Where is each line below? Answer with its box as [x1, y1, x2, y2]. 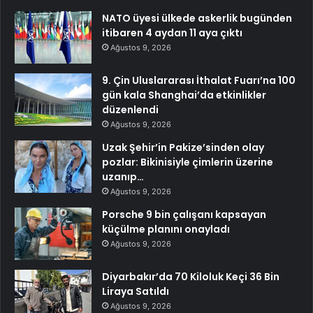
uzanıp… [102, 169, 144, 184]
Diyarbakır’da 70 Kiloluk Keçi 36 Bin [102, 269, 279, 284]
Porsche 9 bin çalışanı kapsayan [102, 207, 266, 221]
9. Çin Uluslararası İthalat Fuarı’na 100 [102, 73, 296, 87]
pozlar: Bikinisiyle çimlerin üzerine [102, 154, 273, 169]
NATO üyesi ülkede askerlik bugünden [102, 10, 292, 25]
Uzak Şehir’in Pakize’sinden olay [102, 140, 264, 154]
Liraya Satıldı [102, 284, 169, 298]
